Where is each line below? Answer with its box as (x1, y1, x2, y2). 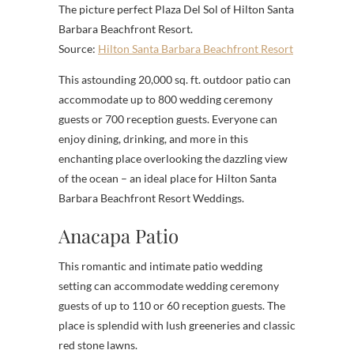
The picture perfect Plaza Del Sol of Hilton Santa (58, 2, 294, 16)
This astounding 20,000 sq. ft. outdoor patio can (58, 72, 291, 86)
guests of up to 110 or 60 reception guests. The (58, 298, 285, 312)
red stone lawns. (58, 337, 137, 352)
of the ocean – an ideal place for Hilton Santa (58, 171, 277, 185)
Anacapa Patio (58, 222, 179, 248)
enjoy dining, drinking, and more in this (58, 131, 248, 145)
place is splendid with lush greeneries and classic (58, 318, 296, 332)
